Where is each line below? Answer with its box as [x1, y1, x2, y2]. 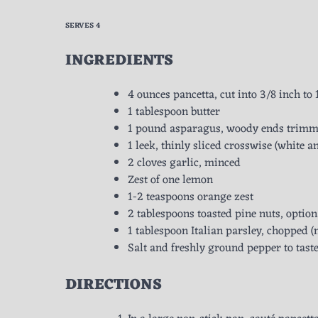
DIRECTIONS [65, 272, 162, 299]
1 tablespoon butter [128, 102, 220, 123]
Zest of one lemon [128, 170, 213, 191]
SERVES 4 [65, 19, 100, 33]
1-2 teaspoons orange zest [128, 187, 253, 208]
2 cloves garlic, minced [128, 153, 241, 174]
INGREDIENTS [65, 48, 173, 75]
